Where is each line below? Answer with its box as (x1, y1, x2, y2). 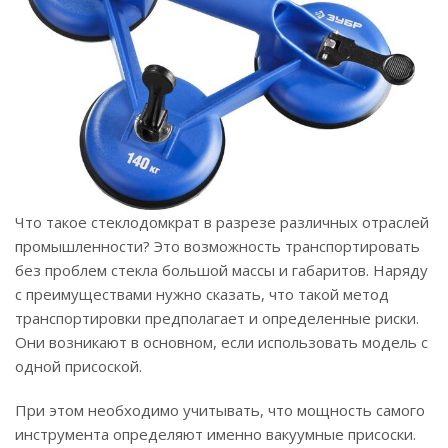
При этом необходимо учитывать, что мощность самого (15, 400, 425, 421)
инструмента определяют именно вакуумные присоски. (15, 424, 416, 445)
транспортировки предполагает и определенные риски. (15, 308, 419, 329)
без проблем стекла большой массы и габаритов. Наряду (15, 260, 428, 281)
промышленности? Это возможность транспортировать (15, 236, 420, 257)
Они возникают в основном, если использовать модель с (15, 332, 428, 353)
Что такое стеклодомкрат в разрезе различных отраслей (15, 212, 429, 233)
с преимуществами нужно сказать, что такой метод (15, 284, 389, 305)
